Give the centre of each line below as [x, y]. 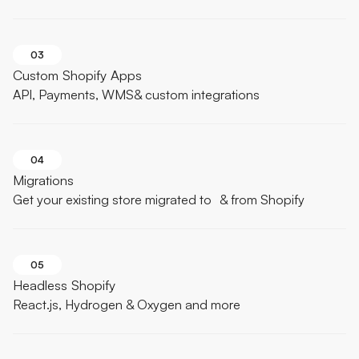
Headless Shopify [64, 285]
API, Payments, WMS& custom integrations [136, 95]
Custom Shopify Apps [77, 75]
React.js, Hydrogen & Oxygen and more [127, 305]
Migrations [43, 180]
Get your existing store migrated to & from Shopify [159, 200]
